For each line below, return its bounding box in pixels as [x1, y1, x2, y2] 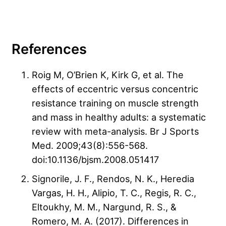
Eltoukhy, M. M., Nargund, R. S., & [32, 201, 177, 212]
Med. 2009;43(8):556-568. [32, 139, 148, 151]
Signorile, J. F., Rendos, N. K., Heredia [32, 173, 194, 184]
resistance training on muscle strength [32, 97, 199, 108]
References [12, 40, 87, 58]
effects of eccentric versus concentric [32, 83, 198, 94]
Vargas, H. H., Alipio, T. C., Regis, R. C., [32, 187, 196, 198]
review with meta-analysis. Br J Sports [32, 125, 199, 137]
